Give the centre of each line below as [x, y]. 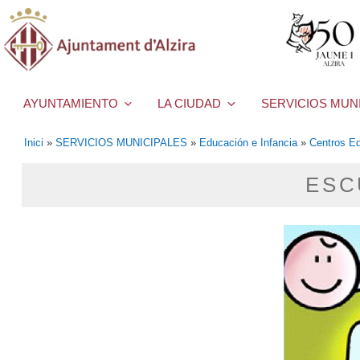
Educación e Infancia [248, 142]
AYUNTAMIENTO [71, 104]
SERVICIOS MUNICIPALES [121, 142]
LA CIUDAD [190, 104]
